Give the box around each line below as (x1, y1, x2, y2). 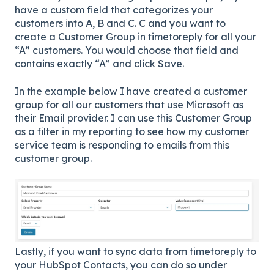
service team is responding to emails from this (15, 138, 229, 151)
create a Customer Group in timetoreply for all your (15, 31, 256, 43)
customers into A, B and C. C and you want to (15, 17, 226, 30)
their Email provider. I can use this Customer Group (15, 111, 252, 124)
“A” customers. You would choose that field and (15, 44, 239, 57)
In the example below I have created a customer (15, 84, 247, 97)
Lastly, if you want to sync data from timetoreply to (15, 245, 256, 258)
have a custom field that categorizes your (15, 4, 213, 17)
